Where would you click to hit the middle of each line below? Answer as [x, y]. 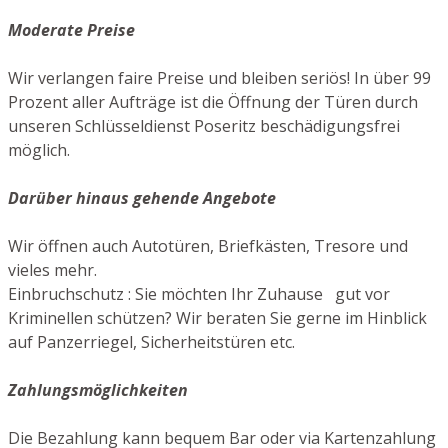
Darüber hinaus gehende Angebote [142, 197]
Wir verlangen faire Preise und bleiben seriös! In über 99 [219, 77]
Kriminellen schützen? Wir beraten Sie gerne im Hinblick [217, 317]
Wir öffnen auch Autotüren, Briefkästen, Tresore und [208, 245]
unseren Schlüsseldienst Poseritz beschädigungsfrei [204, 125]
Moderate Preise [71, 29]
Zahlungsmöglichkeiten [98, 389]
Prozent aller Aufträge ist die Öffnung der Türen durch [213, 101]
